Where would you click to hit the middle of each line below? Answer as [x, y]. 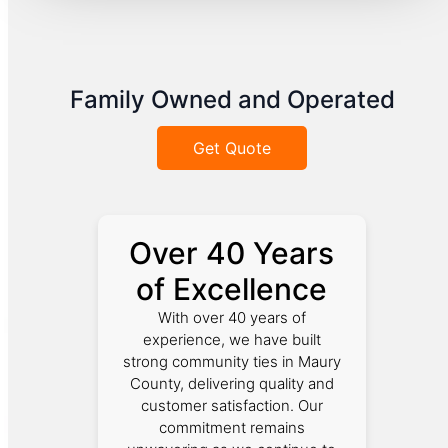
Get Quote [232, 147]
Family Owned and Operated [232, 99]
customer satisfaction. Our [231, 405]
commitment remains [231, 427]
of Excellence [232, 288]
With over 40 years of [231, 317]
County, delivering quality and [231, 383]
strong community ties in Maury [231, 361]
